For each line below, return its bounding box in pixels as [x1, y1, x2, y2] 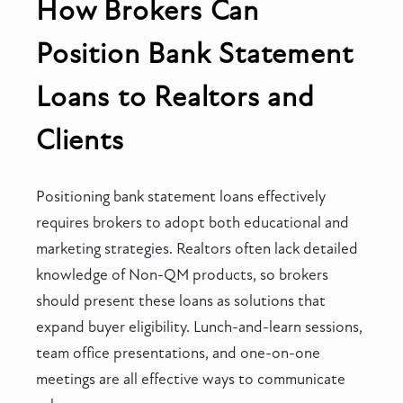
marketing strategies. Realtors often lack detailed [36, 238, 358, 258]
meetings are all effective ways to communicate [36, 369, 345, 389]
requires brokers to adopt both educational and [36, 212, 349, 232]
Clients [36, 122, 124, 157]
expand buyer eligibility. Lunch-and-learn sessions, [36, 317, 363, 336]
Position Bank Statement [36, 36, 354, 71]
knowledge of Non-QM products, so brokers [36, 264, 328, 284]
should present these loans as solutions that [36, 291, 326, 310]
